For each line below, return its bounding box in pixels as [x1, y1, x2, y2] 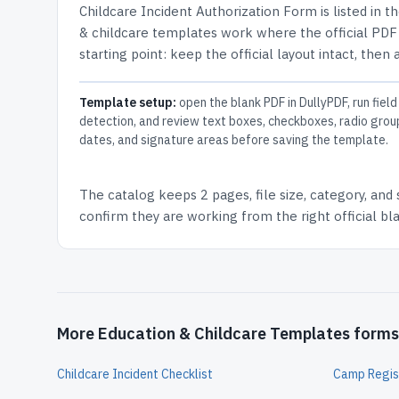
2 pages [200, 186, 249, 203]
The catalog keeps [79, 186, 200, 203]
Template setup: [79, 94, 176, 110]
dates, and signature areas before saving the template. [79, 132, 388, 148]
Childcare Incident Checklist [57, 366, 213, 382]
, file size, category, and [249, 186, 393, 203]
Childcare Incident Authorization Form [79, 3, 317, 20]
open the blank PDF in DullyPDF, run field [176, 94, 397, 110]
